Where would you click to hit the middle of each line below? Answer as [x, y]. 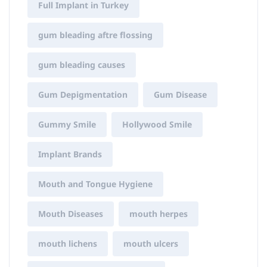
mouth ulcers [151, 243]
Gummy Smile [67, 124]
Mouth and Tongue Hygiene [95, 184]
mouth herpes [159, 214]
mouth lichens [68, 243]
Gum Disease [180, 94]
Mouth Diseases [71, 214]
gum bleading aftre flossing [95, 35]
